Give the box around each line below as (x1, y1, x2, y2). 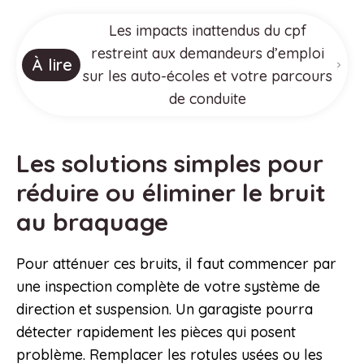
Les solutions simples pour (16, 148, 323, 180)
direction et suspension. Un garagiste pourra (16, 300, 313, 319)
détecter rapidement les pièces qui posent (16, 323, 296, 342)
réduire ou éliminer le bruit (16, 177, 326, 209)
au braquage (16, 206, 175, 238)
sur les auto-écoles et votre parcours (83, 67, 333, 86)
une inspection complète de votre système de (16, 277, 320, 297)
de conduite (169, 89, 247, 109)
